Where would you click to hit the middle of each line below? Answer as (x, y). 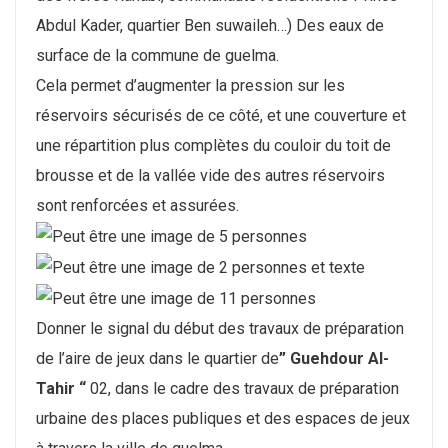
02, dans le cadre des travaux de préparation (242, 388)
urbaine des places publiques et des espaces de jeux (223, 418)
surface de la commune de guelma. (157, 56)
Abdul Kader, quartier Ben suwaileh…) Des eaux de (210, 26)
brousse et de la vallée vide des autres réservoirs (210, 176)
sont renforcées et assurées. (137, 206)
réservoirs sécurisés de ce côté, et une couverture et (221, 116)
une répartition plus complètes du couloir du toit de (213, 146)
